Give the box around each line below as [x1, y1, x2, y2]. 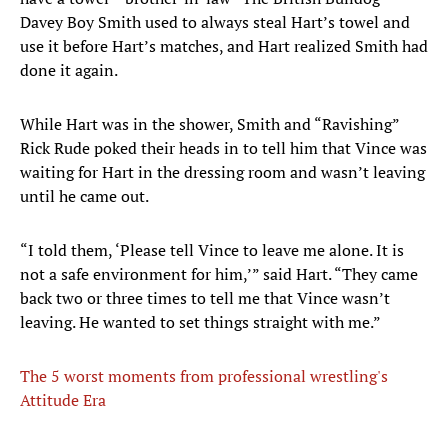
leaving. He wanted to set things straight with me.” [20, 311, 381, 334]
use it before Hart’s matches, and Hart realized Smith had [20, 35, 428, 58]
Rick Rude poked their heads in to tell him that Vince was [20, 137, 427, 160]
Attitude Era [20, 389, 106, 412]
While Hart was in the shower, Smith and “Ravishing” [20, 113, 399, 136]
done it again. [20, 59, 118, 82]
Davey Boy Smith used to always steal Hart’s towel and [20, 11, 410, 34]
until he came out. [20, 185, 149, 208]
